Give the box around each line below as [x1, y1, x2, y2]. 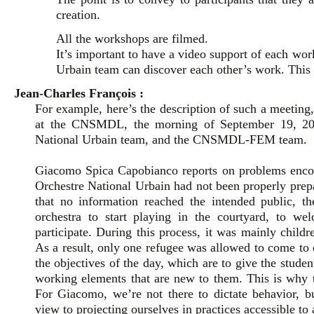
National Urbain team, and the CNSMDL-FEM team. [35, 132, 307, 146]
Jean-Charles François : [14, 86, 144, 100]
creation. [56, 8, 100, 22]
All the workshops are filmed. [56, 32, 208, 46]
